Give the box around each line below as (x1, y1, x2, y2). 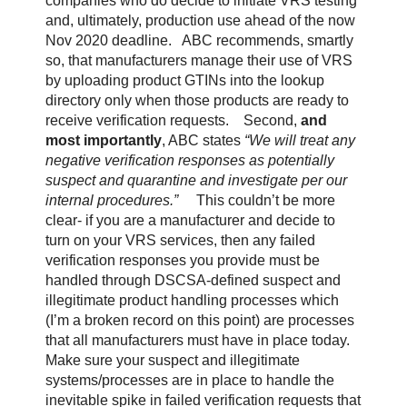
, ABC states (161, 133, 244, 149)
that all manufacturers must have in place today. (45, 333, 350, 349)
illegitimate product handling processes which (45, 293, 339, 309)
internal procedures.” (45, 193, 196, 209)
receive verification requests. (45, 113, 229, 129)
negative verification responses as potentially (45, 153, 334, 169)
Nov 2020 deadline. (45, 33, 172, 49)
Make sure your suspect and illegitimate (45, 352, 300, 369)
